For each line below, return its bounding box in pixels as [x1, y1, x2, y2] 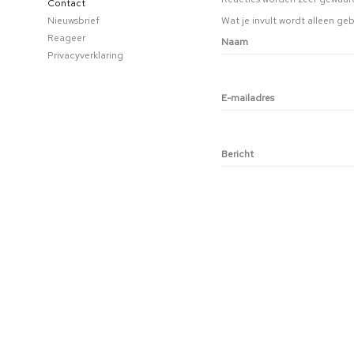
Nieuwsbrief [47, 14, 100, 27]
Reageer [47, 32, 85, 44]
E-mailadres [221, 92, 274, 104]
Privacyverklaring [47, 49, 123, 62]
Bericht [221, 148, 254, 160]
